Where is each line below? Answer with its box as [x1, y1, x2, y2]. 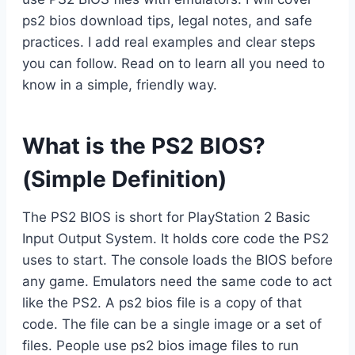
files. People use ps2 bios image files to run [22, 337, 299, 353]
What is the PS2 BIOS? [22, 132, 265, 159]
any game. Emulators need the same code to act [22, 273, 332, 289]
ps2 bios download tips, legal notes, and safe [22, 12, 312, 29]
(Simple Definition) [22, 165, 227, 193]
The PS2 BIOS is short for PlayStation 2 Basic [22, 208, 310, 225]
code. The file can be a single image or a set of [22, 315, 322, 332]
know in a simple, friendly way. [22, 76, 217, 93]
